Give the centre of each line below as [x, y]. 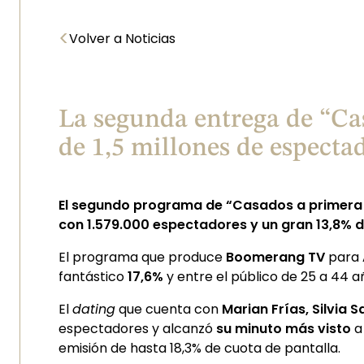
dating [94, 309]
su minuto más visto [284, 329]
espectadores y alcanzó [137, 329]
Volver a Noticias [122, 39]
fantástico [93, 277]
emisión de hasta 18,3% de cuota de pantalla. [199, 348]
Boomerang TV [275, 257]
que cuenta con [169, 309]
